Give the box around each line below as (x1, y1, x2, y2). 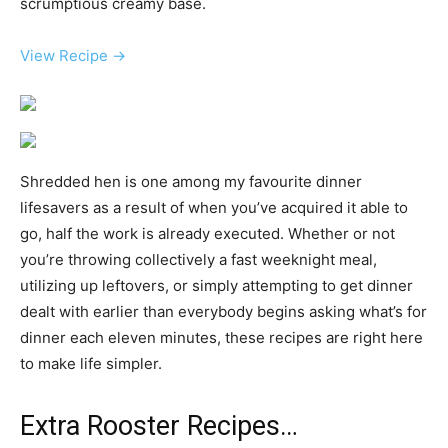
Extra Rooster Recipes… (20, 410, 298, 443)
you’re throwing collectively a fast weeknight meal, (20, 250, 377, 270)
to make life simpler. (20, 354, 162, 374)
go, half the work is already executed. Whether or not (20, 224, 395, 244)
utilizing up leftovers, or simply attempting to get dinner (20, 276, 413, 296)
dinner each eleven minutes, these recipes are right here (20, 328, 423, 348)
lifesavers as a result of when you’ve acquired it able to (20, 198, 408, 218)
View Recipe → (20, 46, 126, 66)
